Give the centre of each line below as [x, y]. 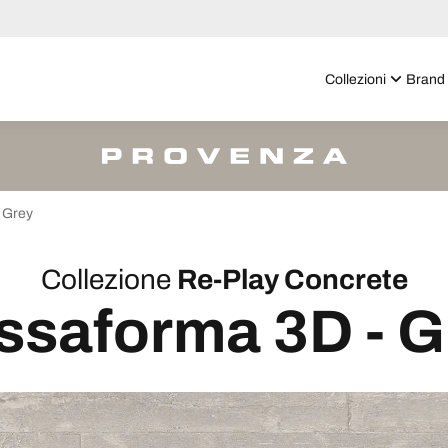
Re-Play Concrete [292, 279]
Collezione [105, 279]
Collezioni [355, 79]
